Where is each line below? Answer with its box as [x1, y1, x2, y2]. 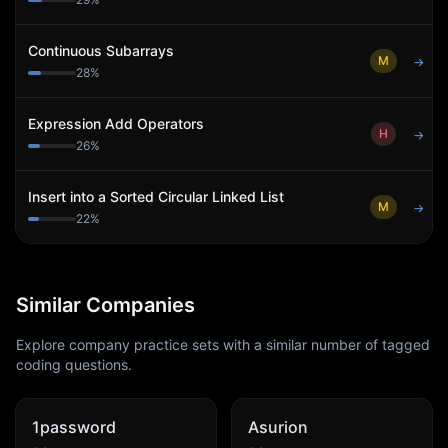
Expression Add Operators [28, 115, 204, 132]
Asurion [248, 417, 308, 437]
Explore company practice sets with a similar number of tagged [16, 336, 430, 353]
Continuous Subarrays [28, 42, 174, 59]
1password [32, 417, 116, 437]
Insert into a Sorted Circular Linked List [28, 188, 284, 205]
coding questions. [16, 356, 132, 373]
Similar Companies [16, 293, 195, 317]
